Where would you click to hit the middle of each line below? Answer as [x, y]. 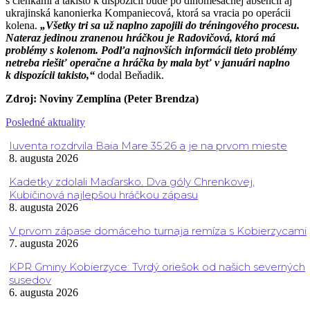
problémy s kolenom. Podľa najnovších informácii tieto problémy [151, 51]
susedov [30, 280]
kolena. [23, 26]
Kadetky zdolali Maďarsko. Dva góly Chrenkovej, [132, 182]
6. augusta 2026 [44, 293]
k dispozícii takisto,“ [50, 75]
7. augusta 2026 [44, 244]
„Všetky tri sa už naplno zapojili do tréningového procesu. [170, 26]
